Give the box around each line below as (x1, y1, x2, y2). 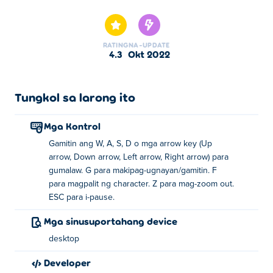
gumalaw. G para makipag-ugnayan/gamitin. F (49, 166, 217, 175)
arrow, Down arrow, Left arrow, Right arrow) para (49, 153, 229, 161)
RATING (102, 40, 129, 49)
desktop (49, 235, 79, 243)
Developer (50, 257, 91, 268)
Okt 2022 (135, 48, 171, 60)
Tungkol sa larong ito (15, 90, 135, 104)
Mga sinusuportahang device (51, 215, 177, 227)
